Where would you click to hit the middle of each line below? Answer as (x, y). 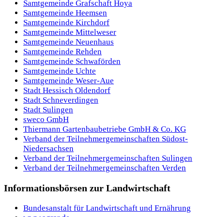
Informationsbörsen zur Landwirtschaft (87, 188)
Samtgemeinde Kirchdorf (66, 22)
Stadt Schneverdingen (61, 100)
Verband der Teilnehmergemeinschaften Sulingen (108, 158)
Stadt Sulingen (48, 109)
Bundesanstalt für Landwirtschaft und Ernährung (107, 208)
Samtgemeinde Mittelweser (70, 32)
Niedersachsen (48, 148)
